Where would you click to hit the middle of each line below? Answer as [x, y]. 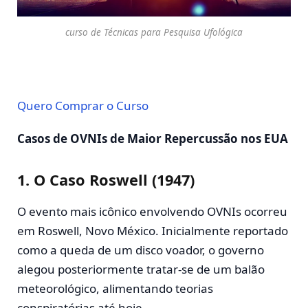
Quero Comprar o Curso [83, 105]
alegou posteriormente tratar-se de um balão [141, 269]
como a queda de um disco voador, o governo [141, 250]
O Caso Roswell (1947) [114, 179]
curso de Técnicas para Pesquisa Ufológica [154, 32]
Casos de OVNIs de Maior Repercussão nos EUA [153, 139]
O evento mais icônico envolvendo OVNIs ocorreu [152, 212]
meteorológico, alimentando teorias [115, 289]
